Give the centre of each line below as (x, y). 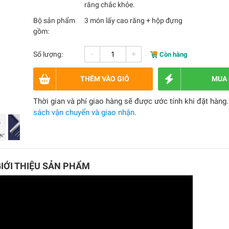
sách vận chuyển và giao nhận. (85, 112)
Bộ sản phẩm (54, 20)
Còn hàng (174, 54)
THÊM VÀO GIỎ (105, 79)
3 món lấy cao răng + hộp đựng (134, 20)
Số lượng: (48, 54)
